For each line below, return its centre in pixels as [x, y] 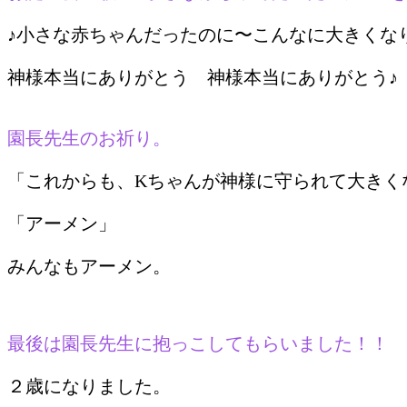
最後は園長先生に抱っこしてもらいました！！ [198, 343]
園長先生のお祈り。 [89, 138]
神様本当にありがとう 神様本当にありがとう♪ [203, 77]
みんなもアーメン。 [89, 266]
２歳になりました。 [89, 386]
